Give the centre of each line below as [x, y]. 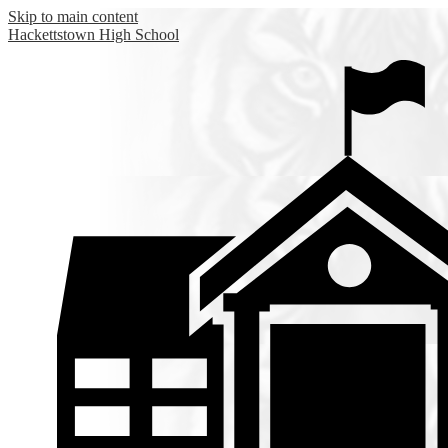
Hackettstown [51, 34]
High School [139, 34]
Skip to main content [73, 16]
